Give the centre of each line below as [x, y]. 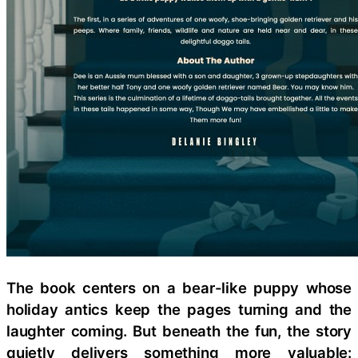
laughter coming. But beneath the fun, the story [179, 330]
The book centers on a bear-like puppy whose [179, 287]
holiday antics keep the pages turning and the [179, 309]
